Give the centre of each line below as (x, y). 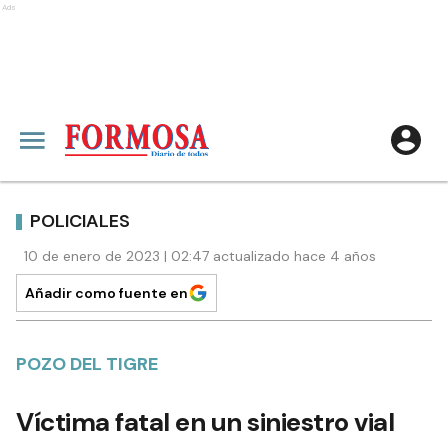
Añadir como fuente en (106, 293)
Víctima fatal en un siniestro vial (205, 422)
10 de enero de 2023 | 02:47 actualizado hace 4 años (200, 256)
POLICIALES (80, 220)
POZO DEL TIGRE (87, 364)
